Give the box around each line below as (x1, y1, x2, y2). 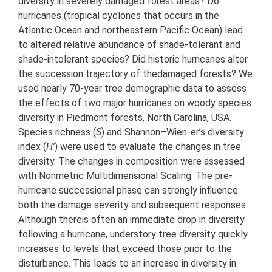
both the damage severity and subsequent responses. (18, 199, 248, 211)
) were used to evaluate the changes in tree (55, 140, 241, 152)
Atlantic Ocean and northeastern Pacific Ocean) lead (18, 24, 243, 36)
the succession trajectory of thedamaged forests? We (18, 67, 253, 80)
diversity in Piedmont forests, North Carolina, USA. (18, 111, 231, 123)
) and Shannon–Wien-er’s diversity (101, 126, 244, 138)
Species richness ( (18, 126, 96, 138)
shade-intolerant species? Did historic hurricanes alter (18, 53, 248, 65)
